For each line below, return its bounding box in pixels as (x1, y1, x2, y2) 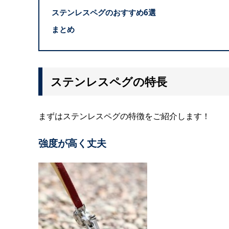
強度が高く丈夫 (38, 136, 106, 150)
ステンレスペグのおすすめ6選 (51, 7, 156, 17)
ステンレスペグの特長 (50, 73, 167, 89)
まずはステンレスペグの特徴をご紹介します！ (38, 110, 210, 122)
